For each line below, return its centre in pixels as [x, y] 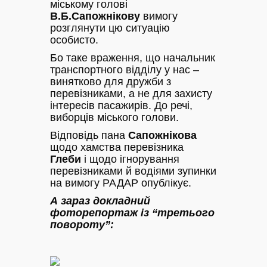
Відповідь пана [89, 135]
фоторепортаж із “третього [132, 212]
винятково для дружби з [111, 81]
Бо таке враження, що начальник [133, 58]
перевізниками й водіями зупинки [133, 171]
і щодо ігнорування [130, 159]
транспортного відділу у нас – [125, 69]
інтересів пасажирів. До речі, [121, 105]
